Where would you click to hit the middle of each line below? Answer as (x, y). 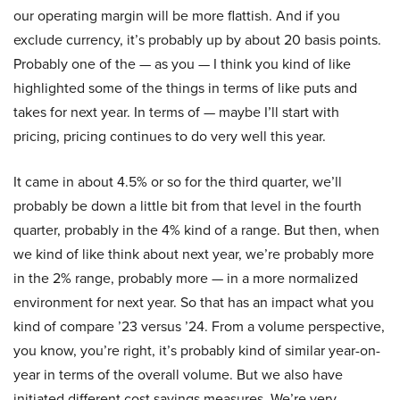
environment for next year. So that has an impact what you (194, 302)
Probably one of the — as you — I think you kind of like (182, 64)
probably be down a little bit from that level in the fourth (187, 206)
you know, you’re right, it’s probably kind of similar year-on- (197, 350)
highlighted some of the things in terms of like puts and (185, 88)
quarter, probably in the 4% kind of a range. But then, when (196, 230)
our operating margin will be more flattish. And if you (177, 16)
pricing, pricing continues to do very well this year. (170, 136)
